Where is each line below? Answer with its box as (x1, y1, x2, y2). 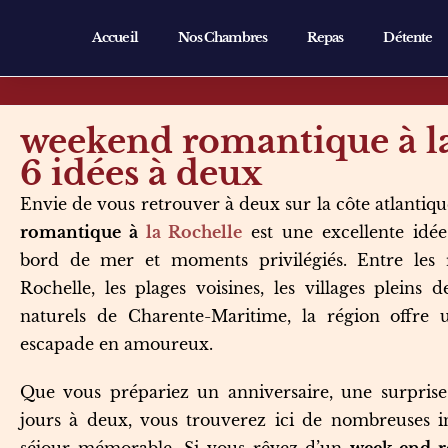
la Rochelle (145, 222, 243, 242)
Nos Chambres (177, 29, 267, 46)
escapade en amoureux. (20, 334, 213, 354)
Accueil (92, 29, 138, 46)
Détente (383, 29, 433, 46)
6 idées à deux (20, 153, 262, 194)
